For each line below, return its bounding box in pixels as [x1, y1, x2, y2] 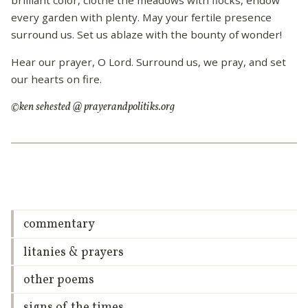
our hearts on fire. [11, 71, 102, 86]
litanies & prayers [23, 243, 124, 261]
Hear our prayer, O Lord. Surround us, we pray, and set [11, 54, 286, 69]
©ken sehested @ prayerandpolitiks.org [11, 100, 175, 115]
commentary [23, 216, 95, 234]
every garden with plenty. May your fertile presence [11, 10, 272, 24]
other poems [23, 271, 94, 289]
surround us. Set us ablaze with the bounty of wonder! [11, 27, 282, 41]
